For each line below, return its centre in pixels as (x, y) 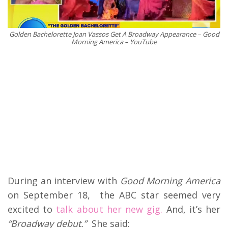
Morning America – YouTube (114, 41)
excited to (32, 209)
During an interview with (64, 180)
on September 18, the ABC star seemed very (114, 195)
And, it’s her (192, 209)
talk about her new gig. (109, 209)
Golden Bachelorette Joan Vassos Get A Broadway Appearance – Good (114, 34)
